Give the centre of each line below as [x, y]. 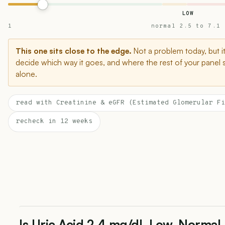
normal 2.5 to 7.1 [186, 26]
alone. [26, 74]
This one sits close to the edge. [74, 51]
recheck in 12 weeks [54, 122]
